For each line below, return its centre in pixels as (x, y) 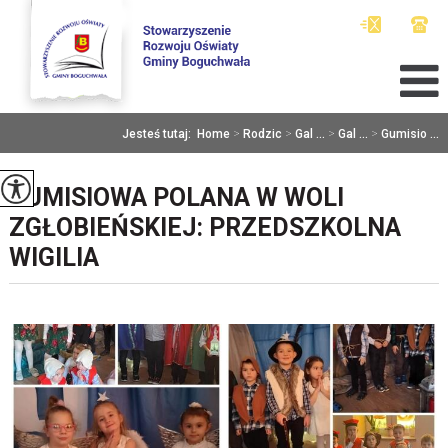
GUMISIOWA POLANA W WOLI (176, 197)
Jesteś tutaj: (160, 134)
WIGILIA (53, 257)
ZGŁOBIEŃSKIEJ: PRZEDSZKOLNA (204, 227)
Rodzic (263, 134)
